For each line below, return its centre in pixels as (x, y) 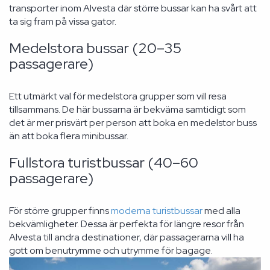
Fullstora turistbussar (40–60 (104, 162)
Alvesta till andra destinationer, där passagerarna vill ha (127, 237)
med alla (221, 211)
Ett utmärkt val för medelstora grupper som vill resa (118, 96)
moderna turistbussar (157, 211)
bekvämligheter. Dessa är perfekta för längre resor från (127, 224)
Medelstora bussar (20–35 (95, 48)
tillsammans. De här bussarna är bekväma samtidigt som (127, 109)
